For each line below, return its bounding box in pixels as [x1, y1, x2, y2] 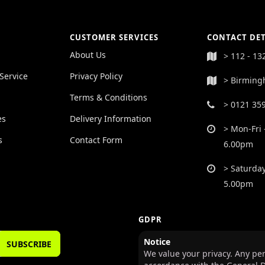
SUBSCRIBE [7, 238, 51, 250]
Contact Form [70, 134, 122, 146]
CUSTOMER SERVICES [70, 32, 159, 43]
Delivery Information [70, 113, 151, 125]
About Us [70, 49, 106, 61]
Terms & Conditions [70, 92, 147, 104]
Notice [144, 236, 170, 248]
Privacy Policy [70, 70, 122, 82]
